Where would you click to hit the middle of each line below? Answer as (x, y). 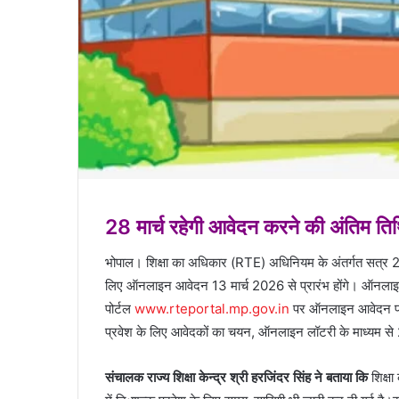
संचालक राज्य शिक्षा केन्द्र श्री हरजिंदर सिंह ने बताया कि (236, 378)
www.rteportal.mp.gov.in (210, 309)
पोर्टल (118, 309)
